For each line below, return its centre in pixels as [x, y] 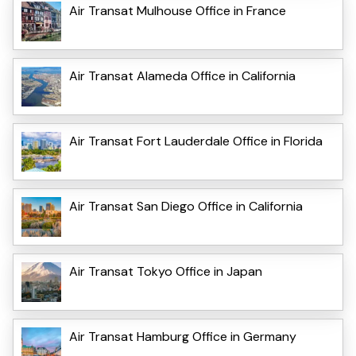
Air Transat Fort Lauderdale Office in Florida [196, 141]
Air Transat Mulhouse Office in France [178, 10]
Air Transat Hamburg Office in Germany [183, 336]
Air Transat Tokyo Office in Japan [166, 271]
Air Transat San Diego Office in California [186, 206]
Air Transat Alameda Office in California [182, 75]
